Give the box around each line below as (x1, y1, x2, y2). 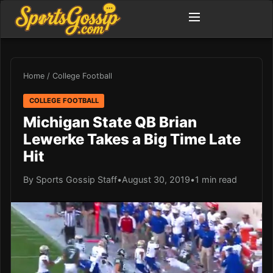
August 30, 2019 (122, 174, 190, 185)
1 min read (195, 174, 237, 185)
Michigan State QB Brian (23, 113, 197, 131)
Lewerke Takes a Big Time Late (23, 130, 241, 148)
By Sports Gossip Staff (23, 174, 117, 185)
